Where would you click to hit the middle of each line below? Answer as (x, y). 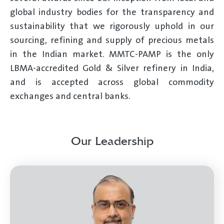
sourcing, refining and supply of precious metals (112, 40)
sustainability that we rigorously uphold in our (112, 26)
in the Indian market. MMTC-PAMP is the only (112, 54)
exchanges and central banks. (70, 96)
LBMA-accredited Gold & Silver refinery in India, (112, 68)
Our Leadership (112, 141)
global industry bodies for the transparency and (112, 12)
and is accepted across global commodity (112, 82)
